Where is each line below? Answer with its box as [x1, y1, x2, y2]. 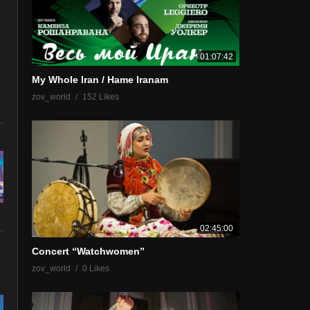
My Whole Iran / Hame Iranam [32, 73, 168, 85]
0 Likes [82, 263, 109, 273]
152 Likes [82, 91, 119, 102]
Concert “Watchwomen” [32, 245, 145, 257]
